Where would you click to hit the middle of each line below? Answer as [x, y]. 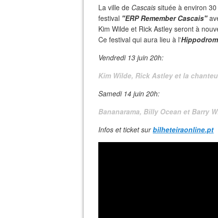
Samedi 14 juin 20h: [129, 93]
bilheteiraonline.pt [183, 129]
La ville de [115, 7]
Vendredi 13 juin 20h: [131, 57]
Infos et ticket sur [125, 129]
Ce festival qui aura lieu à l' [140, 39]
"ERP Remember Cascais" [164, 18]
